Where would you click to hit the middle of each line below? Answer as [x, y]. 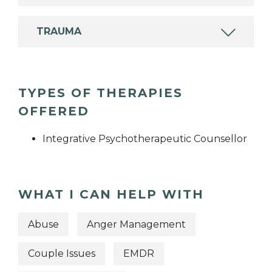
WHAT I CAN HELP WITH [111, 195]
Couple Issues [62, 254]
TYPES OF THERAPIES [100, 93]
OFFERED [54, 111]
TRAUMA [59, 32]
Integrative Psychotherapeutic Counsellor [145, 139]
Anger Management [136, 224]
